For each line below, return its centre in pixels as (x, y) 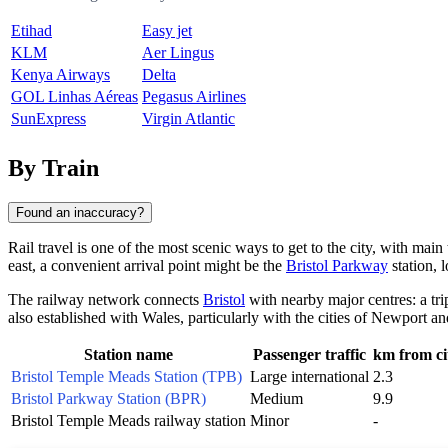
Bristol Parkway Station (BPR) (108, 398)
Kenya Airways (60, 74)
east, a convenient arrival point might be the (147, 265)
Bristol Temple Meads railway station (128, 420)
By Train (53, 167)
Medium (276, 398)
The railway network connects (105, 299)
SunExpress (48, 118)
